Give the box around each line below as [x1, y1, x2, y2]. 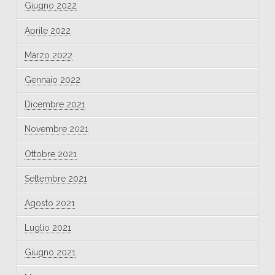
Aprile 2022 [24, 25, 71, 36]
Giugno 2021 [24, 247, 76, 258]
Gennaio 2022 [24, 75, 80, 85]
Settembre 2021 [24, 173, 87, 184]
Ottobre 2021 [24, 149, 77, 159]
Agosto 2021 [24, 198, 75, 208]
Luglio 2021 [24, 223, 71, 233]
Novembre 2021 [24, 124, 88, 134]
